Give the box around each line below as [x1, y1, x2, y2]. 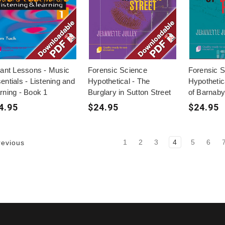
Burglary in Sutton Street [87, 87, 171, 96]
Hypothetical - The [87, 76, 150, 85]
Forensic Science [87, 65, 147, 74]
